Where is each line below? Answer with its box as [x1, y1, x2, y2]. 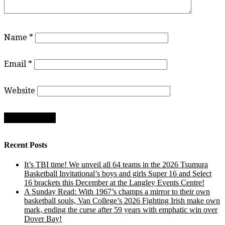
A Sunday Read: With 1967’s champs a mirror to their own [24, 187, 210, 196]
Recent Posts [4, 140, 47, 149]
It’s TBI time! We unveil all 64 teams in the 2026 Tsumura [24, 160, 208, 169]
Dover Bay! [24, 214, 62, 223]
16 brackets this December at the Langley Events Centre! [24, 178, 204, 187]
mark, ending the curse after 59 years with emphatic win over [24, 205, 217, 214]
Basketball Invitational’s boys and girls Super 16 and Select [24, 169, 211, 178]
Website [4, 86, 35, 96]
